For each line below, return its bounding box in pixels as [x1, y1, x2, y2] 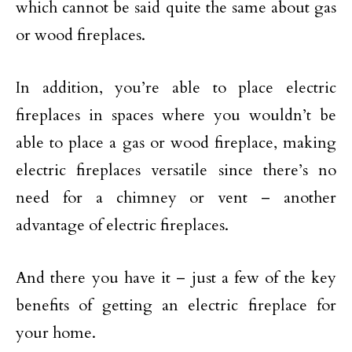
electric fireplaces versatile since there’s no [16, 159, 336, 181]
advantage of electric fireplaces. [16, 214, 229, 236]
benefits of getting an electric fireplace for [16, 295, 336, 316]
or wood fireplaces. [16, 24, 145, 46]
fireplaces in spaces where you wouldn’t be [16, 104, 336, 126]
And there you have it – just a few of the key [16, 267, 336, 288]
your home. [16, 322, 96, 343]
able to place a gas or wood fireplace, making [16, 132, 336, 153]
